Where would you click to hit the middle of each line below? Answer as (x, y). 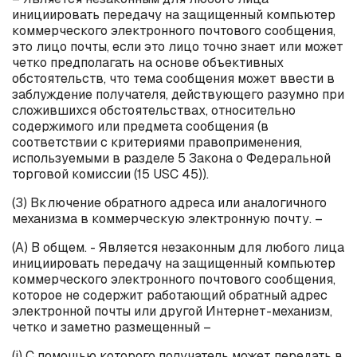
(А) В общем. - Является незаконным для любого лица (178, 247)
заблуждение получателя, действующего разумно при (178, 94)
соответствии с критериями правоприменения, (157, 142)
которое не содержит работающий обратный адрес (170, 295)
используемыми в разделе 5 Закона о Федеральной (171, 158)
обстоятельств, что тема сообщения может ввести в (173, 78)
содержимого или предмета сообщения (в (140, 126)
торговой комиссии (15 (82, 174)
